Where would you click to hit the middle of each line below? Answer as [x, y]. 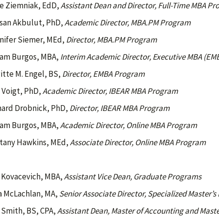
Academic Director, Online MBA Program [128, 125]
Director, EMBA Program [103, 74]
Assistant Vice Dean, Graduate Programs [132, 176]
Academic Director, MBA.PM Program [127, 22]
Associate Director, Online [114, 142]
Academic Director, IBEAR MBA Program [110, 91]
